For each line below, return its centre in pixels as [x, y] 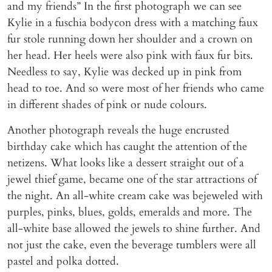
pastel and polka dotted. [63, 262]
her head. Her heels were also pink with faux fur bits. [130, 56]
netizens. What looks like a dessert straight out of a [126, 163]
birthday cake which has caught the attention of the [127, 147]
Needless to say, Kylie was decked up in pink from [124, 72]
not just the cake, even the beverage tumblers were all [132, 245]
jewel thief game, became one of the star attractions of [132, 180]
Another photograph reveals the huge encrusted [118, 131]
